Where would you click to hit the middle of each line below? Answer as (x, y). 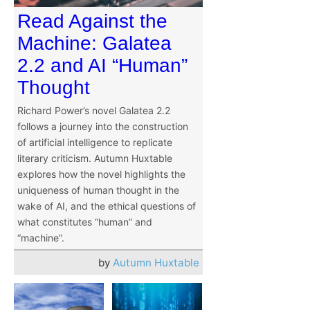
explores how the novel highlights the (101, 174)
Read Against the (92, 21)
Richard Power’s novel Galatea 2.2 (94, 111)
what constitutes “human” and (85, 222)
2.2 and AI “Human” (102, 66)
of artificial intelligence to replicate (95, 143)
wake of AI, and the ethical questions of (107, 206)
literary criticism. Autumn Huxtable (95, 158)
